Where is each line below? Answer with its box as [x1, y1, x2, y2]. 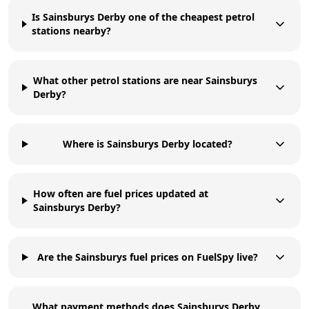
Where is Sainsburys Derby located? [63, 137, 233, 150]
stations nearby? [32, 23, 112, 37]
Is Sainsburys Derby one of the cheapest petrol [32, 10, 255, 23]
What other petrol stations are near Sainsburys [32, 73, 257, 87]
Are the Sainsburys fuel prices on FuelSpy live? [37, 250, 259, 263]
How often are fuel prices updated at [32, 186, 208, 200]
